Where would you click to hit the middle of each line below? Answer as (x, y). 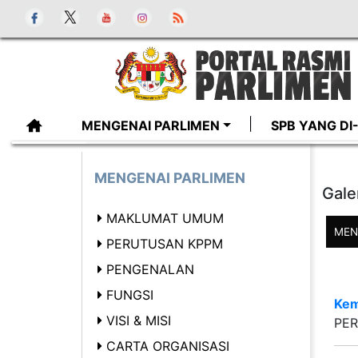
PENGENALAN (150, 269)
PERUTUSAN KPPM (165, 244)
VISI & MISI (139, 320)
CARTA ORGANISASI (168, 346)
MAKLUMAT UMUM (165, 218)
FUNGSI (130, 295)
